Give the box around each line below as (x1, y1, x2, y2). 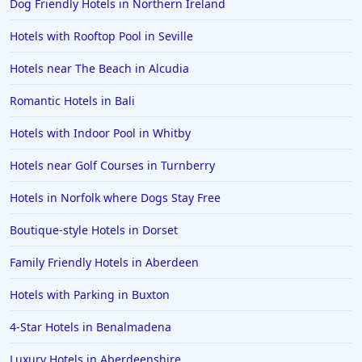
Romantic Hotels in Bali (10, 93, 135, 108)
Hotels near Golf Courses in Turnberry (10, 158, 215, 173)
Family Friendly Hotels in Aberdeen (10, 255, 199, 270)
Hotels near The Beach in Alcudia (10, 61, 189, 76)
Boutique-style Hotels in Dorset (10, 222, 178, 238)
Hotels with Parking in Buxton (10, 287, 170, 302)
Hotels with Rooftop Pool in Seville (10, 28, 193, 44)
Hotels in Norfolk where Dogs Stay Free (10, 190, 221, 205)
